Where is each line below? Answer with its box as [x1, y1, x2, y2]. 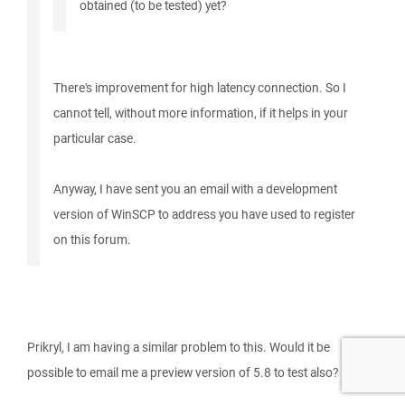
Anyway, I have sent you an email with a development [53, 181, 337, 197]
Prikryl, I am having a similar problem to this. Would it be [27, 339, 330, 355]
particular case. [53, 130, 137, 146]
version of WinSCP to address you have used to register [53, 206, 355, 222]
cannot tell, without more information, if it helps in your [53, 105, 348, 121]
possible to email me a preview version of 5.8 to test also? [27, 364, 338, 381]
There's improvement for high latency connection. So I [53, 80, 346, 96]
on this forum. [53, 231, 131, 248]
